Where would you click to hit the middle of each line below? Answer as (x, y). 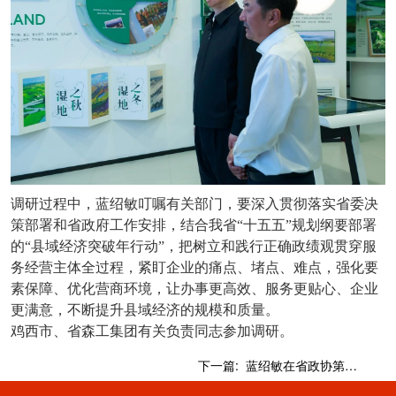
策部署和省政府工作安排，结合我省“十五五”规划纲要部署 (194, 225)
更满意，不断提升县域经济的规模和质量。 (145, 309)
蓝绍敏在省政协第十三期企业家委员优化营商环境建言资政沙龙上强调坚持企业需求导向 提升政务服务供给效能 (351, 365)
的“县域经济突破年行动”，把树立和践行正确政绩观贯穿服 (194, 246)
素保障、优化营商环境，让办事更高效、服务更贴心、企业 (194, 288)
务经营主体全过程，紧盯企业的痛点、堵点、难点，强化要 (194, 267)
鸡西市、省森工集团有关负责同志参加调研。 (152, 331)
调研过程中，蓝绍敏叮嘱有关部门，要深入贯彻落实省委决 (194, 203)
